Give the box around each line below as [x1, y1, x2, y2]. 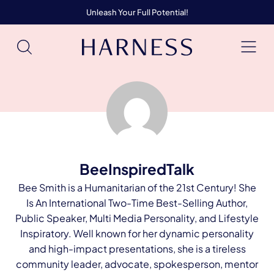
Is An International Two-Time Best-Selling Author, [26, 196, 248, 209]
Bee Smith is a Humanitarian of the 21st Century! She [18, 181, 256, 194]
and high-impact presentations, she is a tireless [28, 242, 246, 255]
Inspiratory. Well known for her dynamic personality [20, 227, 254, 240]
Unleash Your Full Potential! [86, 7, 188, 17]
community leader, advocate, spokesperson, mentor [16, 257, 258, 270]
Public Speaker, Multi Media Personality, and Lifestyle [15, 212, 259, 224]
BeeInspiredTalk [80, 160, 194, 178]
